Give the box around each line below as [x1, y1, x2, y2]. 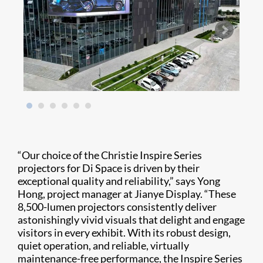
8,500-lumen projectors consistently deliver [18, 200, 217, 214]
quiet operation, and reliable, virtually [18, 239, 189, 252]
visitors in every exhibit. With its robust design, [18, 226, 231, 240]
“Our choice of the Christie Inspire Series [18, 149, 202, 162]
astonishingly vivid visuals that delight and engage [18, 213, 245, 227]
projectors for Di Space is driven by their [18, 161, 200, 175]
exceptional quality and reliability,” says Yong [18, 174, 220, 188]
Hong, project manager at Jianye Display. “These [18, 187, 236, 201]
